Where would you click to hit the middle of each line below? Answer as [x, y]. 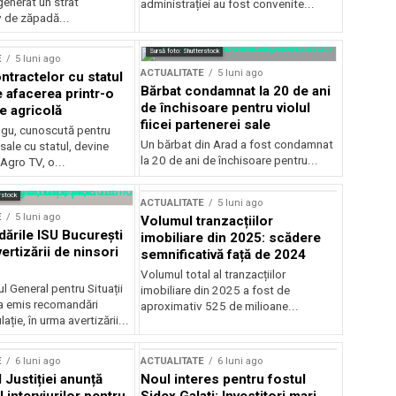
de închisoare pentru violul [226, 108]
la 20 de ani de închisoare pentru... [230, 160]
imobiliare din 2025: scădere [231, 238]
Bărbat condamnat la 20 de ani [236, 91]
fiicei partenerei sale [206, 125]
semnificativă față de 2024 [224, 255]
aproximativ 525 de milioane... [220, 306]
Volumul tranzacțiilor [207, 221]
